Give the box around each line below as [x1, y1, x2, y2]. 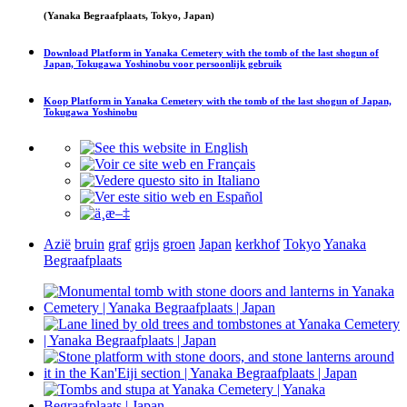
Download [44, 46, 91, 58]
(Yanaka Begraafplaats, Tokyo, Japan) [44, 9, 214, 21]
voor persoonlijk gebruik [170, 57, 282, 69]
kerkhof [235, 235, 280, 252]
